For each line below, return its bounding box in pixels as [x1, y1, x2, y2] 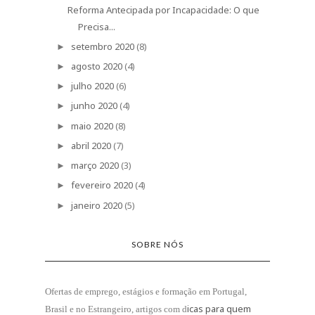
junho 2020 [70, 99, 117, 112]
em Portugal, [199, 285, 247, 297]
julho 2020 [70, 79, 114, 93]
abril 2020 [70, 139, 111, 152]
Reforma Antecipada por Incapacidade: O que [67, 4, 260, 17]
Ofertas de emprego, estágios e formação [45, 285, 199, 297]
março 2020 [70, 159, 119, 172]
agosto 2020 [70, 59, 122, 72]
